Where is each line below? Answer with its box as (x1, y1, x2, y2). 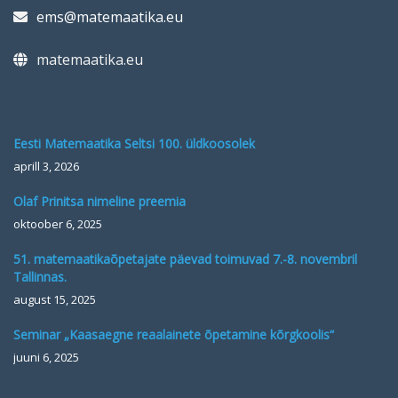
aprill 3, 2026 (13, 158, 79, 174)
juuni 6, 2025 (13, 349, 79, 365)
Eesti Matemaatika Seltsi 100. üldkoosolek (13, 135, 255, 152)
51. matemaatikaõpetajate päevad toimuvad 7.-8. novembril (13, 251, 357, 267)
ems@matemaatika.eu (36, 7, 183, 27)
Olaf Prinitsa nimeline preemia (13, 193, 186, 210)
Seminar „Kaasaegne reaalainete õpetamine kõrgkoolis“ (13, 326, 334, 343)
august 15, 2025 (13, 291, 96, 307)
